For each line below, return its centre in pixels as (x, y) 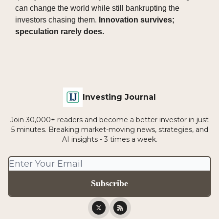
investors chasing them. (57, 20)
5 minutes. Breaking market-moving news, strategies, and (109, 130)
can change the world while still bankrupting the (97, 8)
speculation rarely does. (60, 32)
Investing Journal (119, 97)
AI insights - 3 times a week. (109, 140)
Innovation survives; (137, 20)
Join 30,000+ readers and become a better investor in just (109, 120)
